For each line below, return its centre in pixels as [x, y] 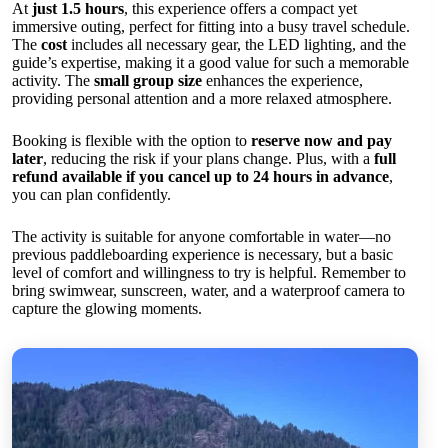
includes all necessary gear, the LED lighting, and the [236, 45]
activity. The [53, 81]
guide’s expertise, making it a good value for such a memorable [210, 63]
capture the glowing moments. [107, 309]
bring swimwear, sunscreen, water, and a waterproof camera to [208, 291]
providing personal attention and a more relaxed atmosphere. [202, 99]
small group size [148, 81]
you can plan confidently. [91, 195]
